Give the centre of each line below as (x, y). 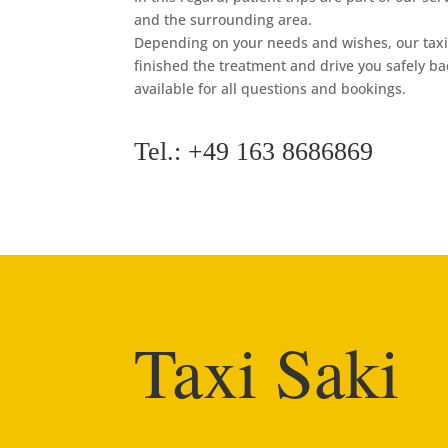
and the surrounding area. (225, 19)
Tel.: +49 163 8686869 (254, 151)
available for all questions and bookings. (270, 88)
